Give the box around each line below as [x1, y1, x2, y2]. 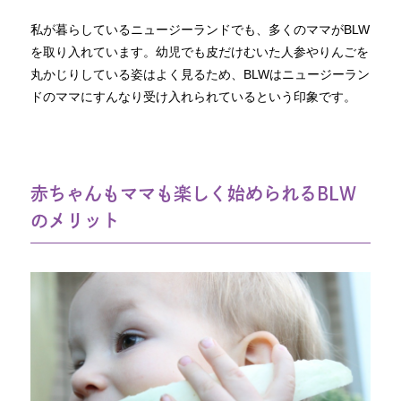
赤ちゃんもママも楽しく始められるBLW [30, 184, 357, 203]
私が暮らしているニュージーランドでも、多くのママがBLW [30, 22, 371, 38]
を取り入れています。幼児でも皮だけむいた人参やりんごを [30, 45, 370, 60]
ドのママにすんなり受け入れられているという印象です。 [30, 90, 357, 105]
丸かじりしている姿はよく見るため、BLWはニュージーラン [30, 67, 371, 82]
